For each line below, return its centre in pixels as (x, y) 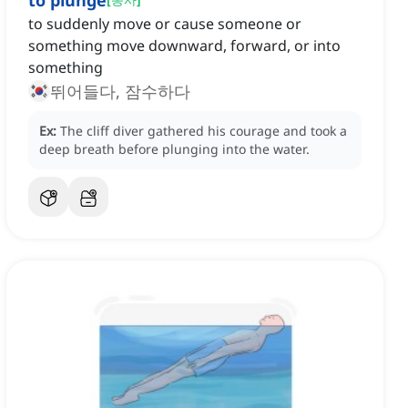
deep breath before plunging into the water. (174, 149)
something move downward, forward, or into (184, 46)
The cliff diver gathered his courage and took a (204, 131)
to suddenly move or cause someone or (165, 24)
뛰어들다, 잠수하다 (120, 92)
